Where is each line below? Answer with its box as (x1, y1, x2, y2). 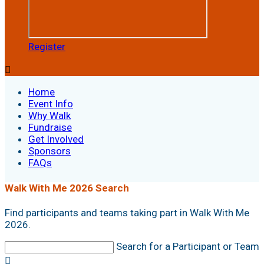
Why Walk (28, 110, 71, 121)
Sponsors (28, 145, 71, 157)
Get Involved (28, 133, 84, 145)
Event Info (28, 98, 73, 110)
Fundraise (28, 121, 72, 133)
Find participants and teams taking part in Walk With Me (5, 207, 249, 219)
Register (28, 41, 65, 52)
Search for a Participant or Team (116, 240, 259, 253)
